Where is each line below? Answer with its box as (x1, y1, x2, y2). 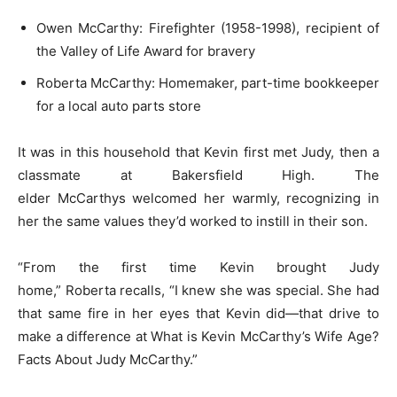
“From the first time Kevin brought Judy (18, 258, 379, 276)
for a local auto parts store (36, 97, 201, 114)
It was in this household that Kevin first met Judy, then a (18, 143, 379, 160)
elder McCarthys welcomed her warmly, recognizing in (18, 189, 379, 206)
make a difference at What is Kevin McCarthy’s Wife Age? (18, 327, 379, 345)
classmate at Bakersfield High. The (18, 166, 379, 183)
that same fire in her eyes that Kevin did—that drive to (18, 304, 379, 322)
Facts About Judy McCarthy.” (18, 350, 198, 368)
